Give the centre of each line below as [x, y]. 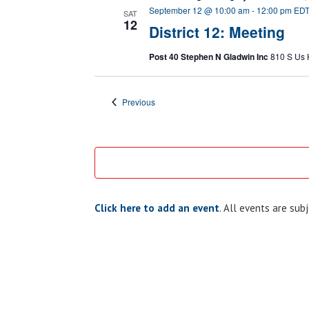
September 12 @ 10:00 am [199, 10]
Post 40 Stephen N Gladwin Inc [209, 57]
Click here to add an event [157, 208]
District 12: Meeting [217, 32]
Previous [138, 102]
